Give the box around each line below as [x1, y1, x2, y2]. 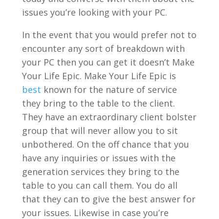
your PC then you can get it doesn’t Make [22, 56, 195, 68]
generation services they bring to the [22, 165, 179, 177]
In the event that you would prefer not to [22, 28, 197, 41]
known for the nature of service [41, 83, 177, 95]
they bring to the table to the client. [22, 97, 175, 109]
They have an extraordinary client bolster [22, 110, 197, 123]
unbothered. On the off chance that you [22, 138, 189, 150]
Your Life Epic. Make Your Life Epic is [22, 69, 176, 82]
